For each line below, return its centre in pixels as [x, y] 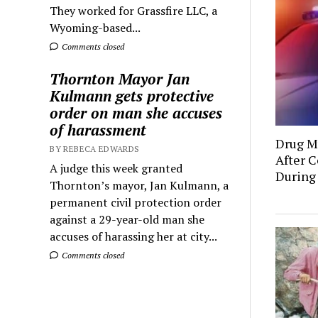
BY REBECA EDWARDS [95, 148]
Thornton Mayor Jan [120, 78]
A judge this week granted [116, 168]
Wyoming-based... [95, 27]
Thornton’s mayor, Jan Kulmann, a [139, 185]
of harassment [98, 130]
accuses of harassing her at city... [134, 236]
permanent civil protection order [136, 202]
